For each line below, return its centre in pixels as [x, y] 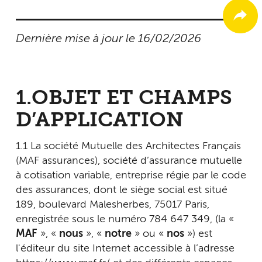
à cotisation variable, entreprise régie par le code [131, 175]
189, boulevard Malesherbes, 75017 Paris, [113, 205]
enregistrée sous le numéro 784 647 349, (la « [125, 219]
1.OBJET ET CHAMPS [124, 98]
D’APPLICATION [100, 120]
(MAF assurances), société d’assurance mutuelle [129, 161]
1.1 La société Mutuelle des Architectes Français [128, 146]
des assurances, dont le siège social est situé [122, 190]
